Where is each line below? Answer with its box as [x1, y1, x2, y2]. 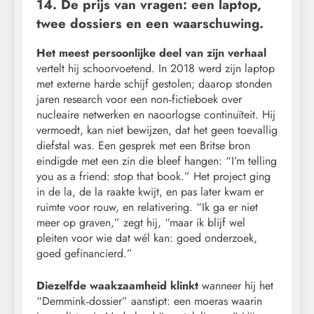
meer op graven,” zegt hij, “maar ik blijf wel [36, 214, 245, 231]
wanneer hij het [198, 278, 273, 294]
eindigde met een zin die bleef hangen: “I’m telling [36, 153, 277, 170]
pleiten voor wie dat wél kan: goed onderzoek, [36, 230, 257, 247]
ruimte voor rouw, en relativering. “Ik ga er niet [36, 199, 258, 216]
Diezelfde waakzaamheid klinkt [36, 278, 198, 294]
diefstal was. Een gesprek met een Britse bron [36, 137, 250, 154]
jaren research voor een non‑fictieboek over [36, 91, 242, 108]
